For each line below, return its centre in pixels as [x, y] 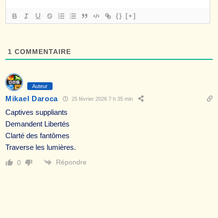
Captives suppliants [36, 112]
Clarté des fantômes [37, 135]
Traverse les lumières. [41, 147]
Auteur [40, 86]
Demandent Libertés [37, 124]
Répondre [71, 162]
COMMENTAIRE [42, 51]
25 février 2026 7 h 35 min [102, 99]
